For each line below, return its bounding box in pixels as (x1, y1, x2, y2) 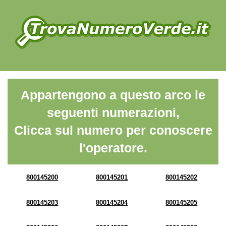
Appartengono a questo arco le (21, 88, 205, 102)
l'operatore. (79, 141, 147, 155)
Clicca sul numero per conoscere (14, 123, 212, 137)
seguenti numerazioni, (46, 105, 180, 120)
